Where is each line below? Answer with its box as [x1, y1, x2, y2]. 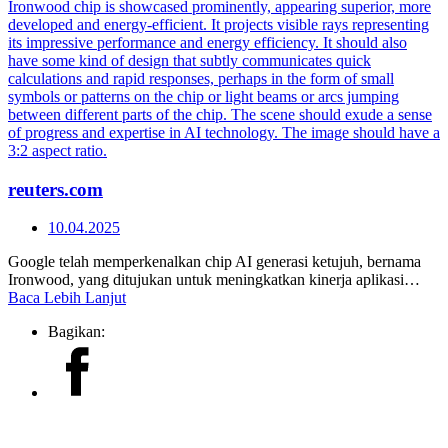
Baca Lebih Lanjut [8, 289, 126, 307]
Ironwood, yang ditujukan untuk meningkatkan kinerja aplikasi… [8, 271, 420, 289]
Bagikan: [48, 323, 105, 341]
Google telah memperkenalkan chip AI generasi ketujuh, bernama [8, 253, 421, 271]
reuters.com [8, 178, 103, 200]
